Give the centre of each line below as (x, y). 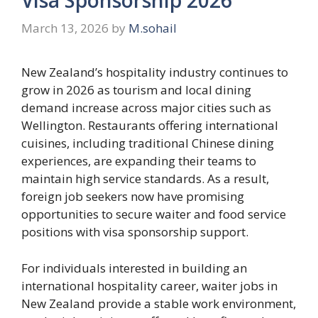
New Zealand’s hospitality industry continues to (155, 72)
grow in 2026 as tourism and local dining (136, 90)
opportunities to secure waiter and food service (154, 214)
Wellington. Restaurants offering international (150, 126)
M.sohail (153, 28)
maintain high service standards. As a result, (145, 179)
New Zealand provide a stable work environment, (159, 303)
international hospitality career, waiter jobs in (149, 285)
